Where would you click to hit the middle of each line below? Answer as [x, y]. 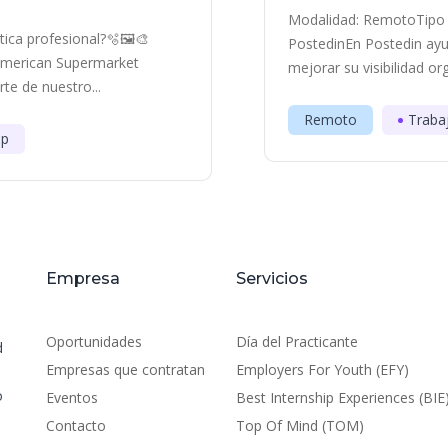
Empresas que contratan [125, 369]
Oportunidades [94, 341]
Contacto [76, 425]
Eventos [72, 397]
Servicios [272, 278]
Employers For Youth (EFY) [322, 369]
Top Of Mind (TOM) [300, 425]
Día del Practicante [297, 341]
